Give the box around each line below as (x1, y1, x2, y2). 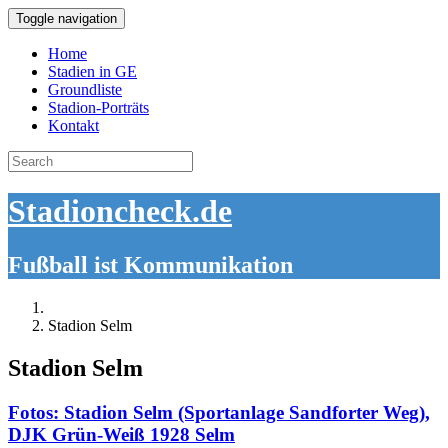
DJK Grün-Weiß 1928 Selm (8, 423, 235, 445)
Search (7, 150, 50, 167)
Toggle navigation (16, 11, 117, 26)
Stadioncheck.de (8, 193, 232, 230)
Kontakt (48, 117, 99, 134)
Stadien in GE (48, 63, 137, 80)
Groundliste (48, 81, 122, 98)
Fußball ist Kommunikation (8, 251, 293, 278)
